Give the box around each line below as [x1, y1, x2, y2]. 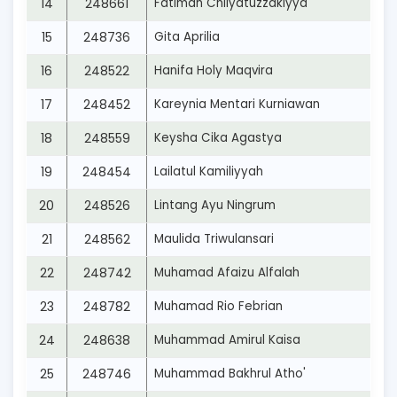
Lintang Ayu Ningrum [154, 197, 276, 214]
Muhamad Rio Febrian [154, 298, 283, 315]
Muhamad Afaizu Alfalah [154, 264, 300, 281]
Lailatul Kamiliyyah [154, 163, 263, 180]
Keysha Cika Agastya [154, 129, 282, 146]
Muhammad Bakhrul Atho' [154, 365, 306, 382]
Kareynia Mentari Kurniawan [154, 96, 320, 113]
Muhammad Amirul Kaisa [154, 331, 300, 348]
